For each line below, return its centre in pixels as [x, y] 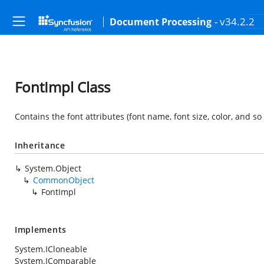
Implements [41, 230]
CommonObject [64, 180]
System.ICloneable [51, 249]
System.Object [53, 168]
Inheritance [40, 145]
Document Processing [161, 22]
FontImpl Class [62, 87]
